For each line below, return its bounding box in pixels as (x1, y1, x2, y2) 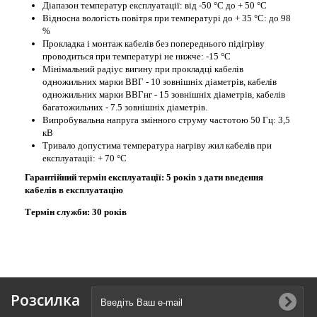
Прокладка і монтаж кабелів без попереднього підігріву (42, 38, 265, 49)
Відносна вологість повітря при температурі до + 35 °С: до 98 (42, 13, 291, 23)
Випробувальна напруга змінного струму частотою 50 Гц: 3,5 (42, 115, 290, 125)
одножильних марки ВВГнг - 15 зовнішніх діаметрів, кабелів (42, 89, 285, 100)
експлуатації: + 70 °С (42, 153, 127, 163)
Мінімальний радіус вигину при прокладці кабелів (42, 64, 243, 74)
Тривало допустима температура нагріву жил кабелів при (42, 140, 272, 151)
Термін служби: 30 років (25, 207, 127, 217)
